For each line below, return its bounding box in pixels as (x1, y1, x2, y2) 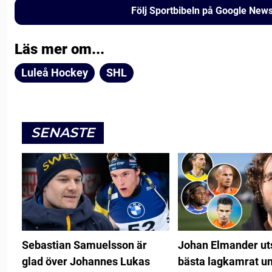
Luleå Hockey (21, 66, 88, 79)
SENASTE (31, 124, 95, 141)
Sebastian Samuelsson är (22, 238, 147, 251)
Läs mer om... (15, 40, 104, 58)
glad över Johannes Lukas (22, 254, 150, 268)
